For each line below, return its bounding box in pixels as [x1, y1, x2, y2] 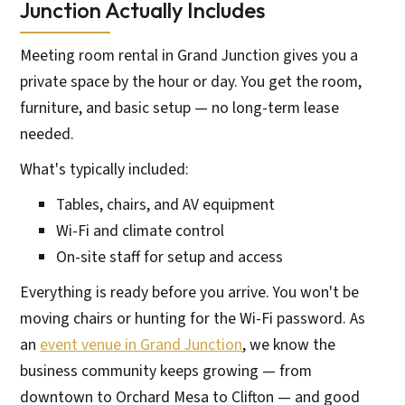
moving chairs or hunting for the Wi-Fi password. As [20, 306, 366, 330]
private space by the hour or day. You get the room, [20, 70, 363, 93]
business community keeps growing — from [20, 359, 313, 382]
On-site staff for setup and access [56, 245, 284, 268]
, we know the [242, 333, 336, 356]
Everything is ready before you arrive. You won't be [20, 280, 360, 304]
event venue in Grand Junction [40, 333, 243, 356]
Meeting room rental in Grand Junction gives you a [20, 43, 359, 67]
